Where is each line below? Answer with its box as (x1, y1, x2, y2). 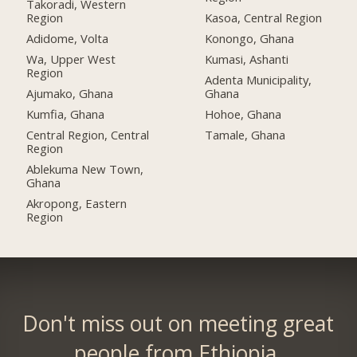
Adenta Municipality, (205, 72, 312, 88)
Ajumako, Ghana (26, 85, 114, 102)
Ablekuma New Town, (26, 160, 144, 177)
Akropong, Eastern (26, 194, 127, 211)
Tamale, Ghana (205, 126, 286, 143)
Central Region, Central (26, 126, 150, 143)
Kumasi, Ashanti (205, 51, 289, 68)
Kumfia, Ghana (26, 106, 105, 123)
